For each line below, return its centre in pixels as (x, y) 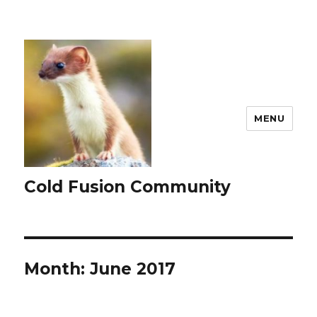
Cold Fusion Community (128, 187)
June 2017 (133, 269)
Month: (57, 269)
